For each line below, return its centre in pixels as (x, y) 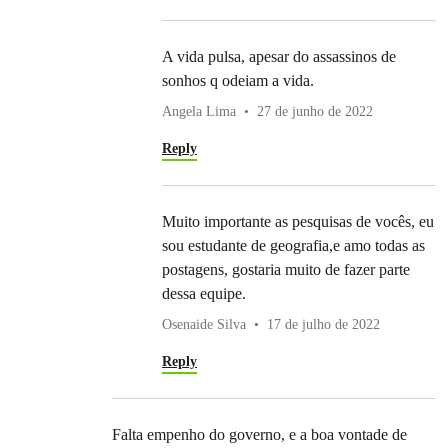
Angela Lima (199, 112)
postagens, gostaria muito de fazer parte (286, 270)
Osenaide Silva (204, 325)
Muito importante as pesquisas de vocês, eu (298, 222)
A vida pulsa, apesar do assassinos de (279, 57)
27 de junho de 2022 (315, 112)
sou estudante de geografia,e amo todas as (293, 246)
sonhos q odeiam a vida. (238, 81)
